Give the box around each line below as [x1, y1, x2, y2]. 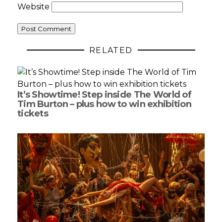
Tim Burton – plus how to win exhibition [17, 98, 191, 110]
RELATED [89, 45, 133, 55]
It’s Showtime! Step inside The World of [17, 89, 191, 100]
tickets [17, 108, 48, 119]
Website [17, 1, 50, 11]
